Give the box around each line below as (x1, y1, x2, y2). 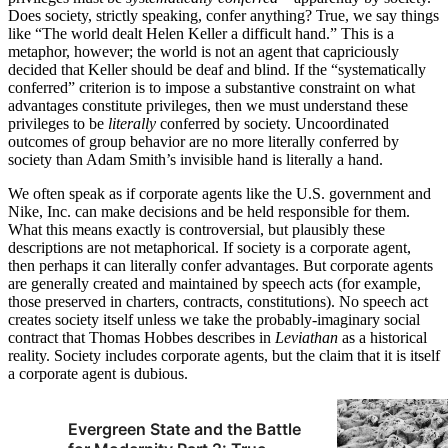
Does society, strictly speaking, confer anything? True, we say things (8, 7, 439, 25)
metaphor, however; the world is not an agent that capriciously (8, 43, 399, 61)
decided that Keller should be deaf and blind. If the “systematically (8, 61, 426, 79)
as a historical (338, 329, 427, 347)
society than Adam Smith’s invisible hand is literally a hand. (8, 151, 383, 169)
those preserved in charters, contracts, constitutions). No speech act (8, 293, 428, 311)
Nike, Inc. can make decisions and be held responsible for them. (8, 203, 410, 221)
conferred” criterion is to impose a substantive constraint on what (8, 79, 415, 97)
